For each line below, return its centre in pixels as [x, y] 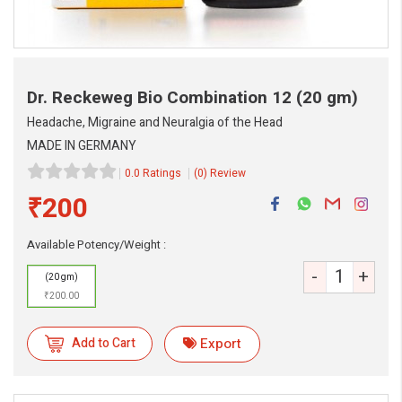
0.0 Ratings [153, 174]
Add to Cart [104, 343]
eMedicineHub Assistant [126, 268]
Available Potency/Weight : [96, 245]
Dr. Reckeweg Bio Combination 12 [162, 98]
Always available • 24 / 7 [120, 284]
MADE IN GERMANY [82, 146]
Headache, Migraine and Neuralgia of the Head [155, 122]
